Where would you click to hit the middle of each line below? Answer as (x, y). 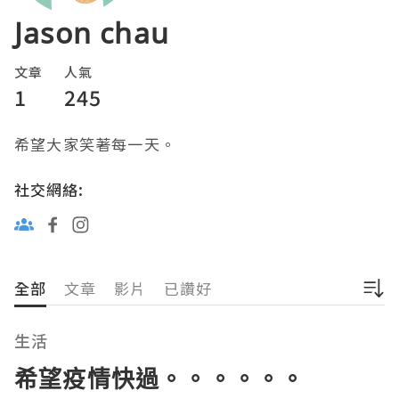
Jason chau (92, 33)
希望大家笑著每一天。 (95, 144)
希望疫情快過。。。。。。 (160, 378)
